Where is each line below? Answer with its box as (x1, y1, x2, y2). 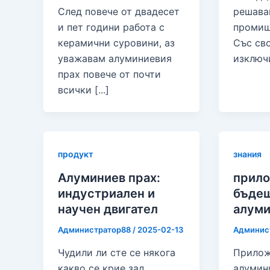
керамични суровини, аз (58, 37, 175, 49)
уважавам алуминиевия (58, 52, 172, 65)
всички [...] (58, 84, 109, 96)
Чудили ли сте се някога (58, 246, 175, 259)
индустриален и (58, 186, 155, 201)
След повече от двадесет (58, 5, 180, 18)
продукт (58, 149, 93, 160)
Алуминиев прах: (58, 171, 160, 186)
